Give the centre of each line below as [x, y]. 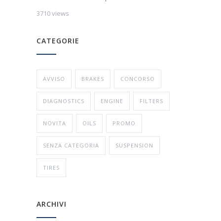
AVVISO [54, 79]
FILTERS [151, 101]
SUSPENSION [134, 146]
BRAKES [93, 79]
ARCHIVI [52, 204]
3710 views [53, 14]
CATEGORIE [58, 41]
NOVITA [55, 123]
